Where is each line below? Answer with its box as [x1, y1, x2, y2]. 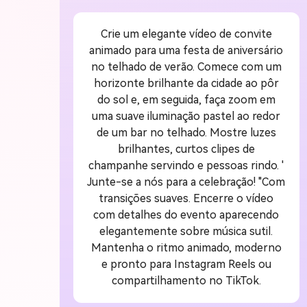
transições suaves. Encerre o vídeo [99, 191, 274, 205]
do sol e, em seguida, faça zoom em [97, 93, 275, 106]
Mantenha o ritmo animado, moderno [90, 241, 282, 254]
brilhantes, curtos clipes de [117, 142, 255, 156]
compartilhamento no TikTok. [111, 273, 261, 287]
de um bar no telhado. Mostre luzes [96, 125, 276, 139]
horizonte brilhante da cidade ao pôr [93, 76, 279, 90]
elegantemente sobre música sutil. [99, 224, 273, 238]
